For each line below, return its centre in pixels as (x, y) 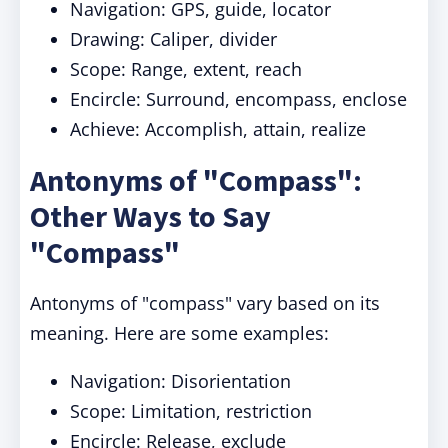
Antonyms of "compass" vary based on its (205, 303)
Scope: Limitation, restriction (191, 411)
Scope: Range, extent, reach (186, 69)
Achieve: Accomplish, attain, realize (218, 129)
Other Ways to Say (150, 216)
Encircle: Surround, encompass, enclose (238, 99)
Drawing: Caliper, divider (173, 39)
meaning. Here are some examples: (179, 333)
